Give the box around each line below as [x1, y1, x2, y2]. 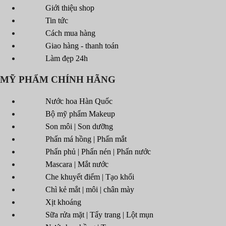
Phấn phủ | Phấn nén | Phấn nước [45, 147, 151, 156]
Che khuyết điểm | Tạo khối [45, 172, 134, 181]
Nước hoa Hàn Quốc [45, 96, 112, 105]
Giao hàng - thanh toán [45, 41, 119, 50]
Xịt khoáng [45, 197, 81, 206]
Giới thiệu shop [45, 4, 94, 13]
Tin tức [45, 16, 68, 25]
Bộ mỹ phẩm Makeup [45, 109, 115, 118]
